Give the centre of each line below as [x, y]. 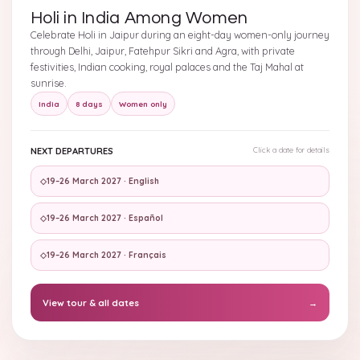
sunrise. [49, 83]
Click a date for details [291, 150]
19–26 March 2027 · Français [106, 255]
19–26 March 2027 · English [103, 181]
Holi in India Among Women [139, 18]
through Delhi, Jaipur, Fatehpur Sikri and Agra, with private [163, 51]
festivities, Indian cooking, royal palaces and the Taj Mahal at [167, 67]
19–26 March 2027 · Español [105, 218]
